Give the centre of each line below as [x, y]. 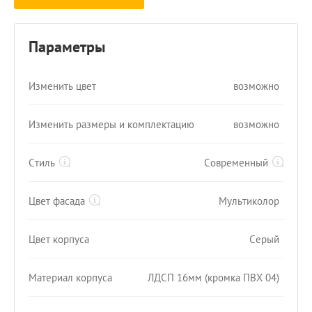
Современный [236, 162]
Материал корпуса [70, 277]
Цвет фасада [57, 201]
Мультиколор [249, 201]
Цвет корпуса [59, 239]
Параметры [67, 47]
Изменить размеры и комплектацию [111, 124]
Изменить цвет [62, 86]
